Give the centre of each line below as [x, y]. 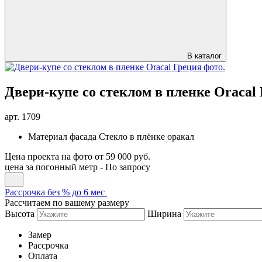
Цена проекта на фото [49, 156]
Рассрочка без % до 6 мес [55, 192]
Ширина [164, 213]
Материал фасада [62, 136]
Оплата [43, 256]
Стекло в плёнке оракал [146, 136]
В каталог [204, 56]
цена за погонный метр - [55, 167]
